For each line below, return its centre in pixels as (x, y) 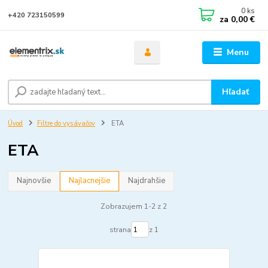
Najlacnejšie (90, 181)
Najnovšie (34, 181)
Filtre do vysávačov (66, 124)
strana (120, 229)
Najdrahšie (147, 181)
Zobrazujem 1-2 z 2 (134, 206)
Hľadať (236, 92)
